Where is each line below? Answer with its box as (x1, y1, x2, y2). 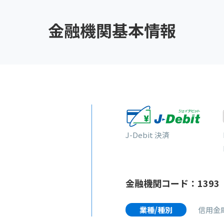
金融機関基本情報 (48, 18, 176, 41)
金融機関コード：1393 (125, 176, 219, 189)
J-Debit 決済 (125, 129, 169, 140)
